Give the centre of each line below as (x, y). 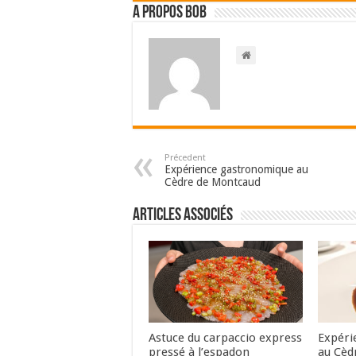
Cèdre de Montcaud (213, 182)
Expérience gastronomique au (236, 169)
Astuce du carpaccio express (225, 338)
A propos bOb (170, 13)
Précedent (185, 158)
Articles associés (183, 216)
